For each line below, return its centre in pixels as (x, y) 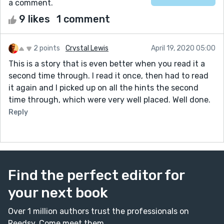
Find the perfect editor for (96, 175)
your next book (58, 192)
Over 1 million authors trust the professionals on (98, 211)
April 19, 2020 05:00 (183, 48)
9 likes (34, 19)
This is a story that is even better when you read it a (107, 63)
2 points (47, 48)
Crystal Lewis (87, 48)
